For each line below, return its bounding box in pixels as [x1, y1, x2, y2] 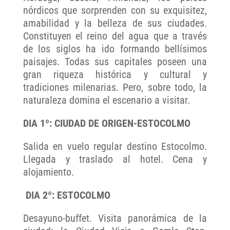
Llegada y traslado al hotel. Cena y [23, 153, 207, 166]
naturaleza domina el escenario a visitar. [23, 94, 190, 107]
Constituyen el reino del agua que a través [23, 30, 207, 43]
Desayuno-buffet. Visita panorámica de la [23, 212, 207, 225]
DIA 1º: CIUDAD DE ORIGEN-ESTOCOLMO [23, 117, 190, 130]
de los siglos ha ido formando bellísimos [23, 43, 207, 55]
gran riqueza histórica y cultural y [23, 68, 207, 81]
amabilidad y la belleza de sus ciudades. [23, 17, 207, 30]
